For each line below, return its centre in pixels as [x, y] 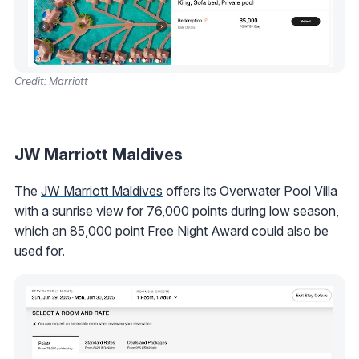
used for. [40, 251]
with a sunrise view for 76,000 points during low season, [177, 211]
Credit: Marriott [51, 81]
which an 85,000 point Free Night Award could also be [171, 231]
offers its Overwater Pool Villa [250, 191]
